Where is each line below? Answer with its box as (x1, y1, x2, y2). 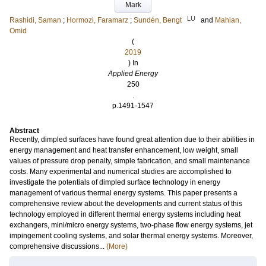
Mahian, (215, 16, 241, 24)
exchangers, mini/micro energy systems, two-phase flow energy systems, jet (9, 221, 252, 229)
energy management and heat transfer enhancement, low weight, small (9, 146, 238, 154)
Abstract (9, 126, 39, 135)
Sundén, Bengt (134, 16, 182, 24)
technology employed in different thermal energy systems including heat (9, 210, 240, 218)
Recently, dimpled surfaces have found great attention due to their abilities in (9, 135, 255, 144)
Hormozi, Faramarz (66, 16, 128, 24)
